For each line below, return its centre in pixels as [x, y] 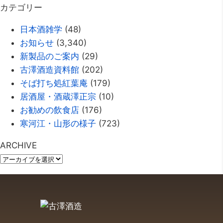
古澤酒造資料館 [50, 70]
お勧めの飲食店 [50, 110]
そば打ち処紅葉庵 [54, 83]
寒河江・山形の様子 [58, 124]
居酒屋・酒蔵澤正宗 [58, 97]
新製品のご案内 [50, 56]
